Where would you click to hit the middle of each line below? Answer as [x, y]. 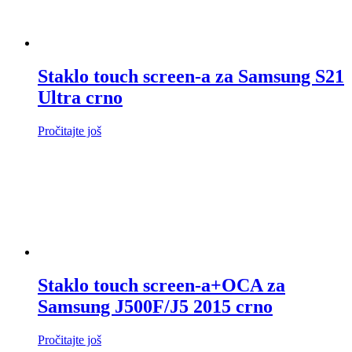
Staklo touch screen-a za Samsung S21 [191, 76]
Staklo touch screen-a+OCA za [161, 285]
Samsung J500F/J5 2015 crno [155, 306]
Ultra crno [80, 97]
